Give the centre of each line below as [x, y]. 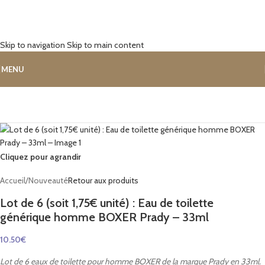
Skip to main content [105, 45]
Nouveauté [48, 180]
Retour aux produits [103, 180]
